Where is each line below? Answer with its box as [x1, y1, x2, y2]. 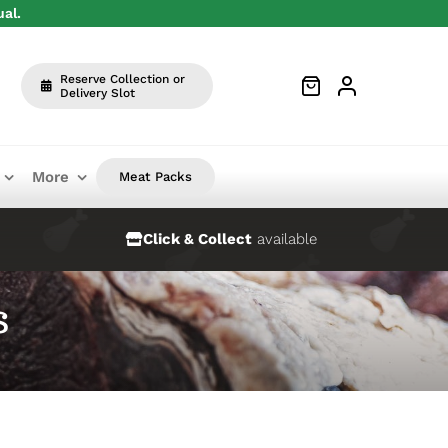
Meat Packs [118, 168, 192, 184]
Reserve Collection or [59, 71, 185, 86]
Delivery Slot [59, 85, 135, 100]
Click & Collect [142, 229, 252, 248]
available [251, 229, 317, 248]
